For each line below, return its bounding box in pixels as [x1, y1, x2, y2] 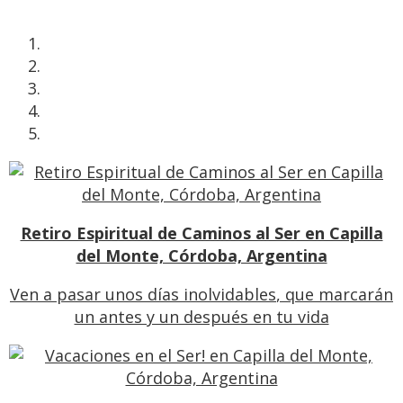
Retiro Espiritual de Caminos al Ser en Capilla [20, 222, 383, 245]
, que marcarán [276, 283, 393, 306]
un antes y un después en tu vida [74, 306, 329, 328]
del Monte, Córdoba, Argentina [76, 245, 327, 267]
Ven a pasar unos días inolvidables [10, 283, 276, 306]
